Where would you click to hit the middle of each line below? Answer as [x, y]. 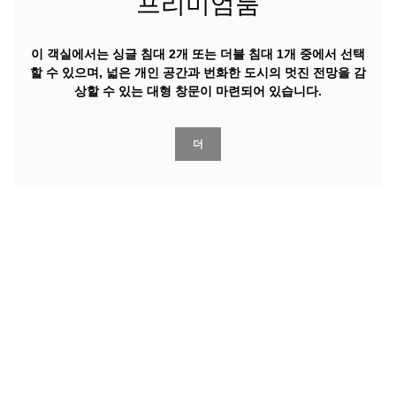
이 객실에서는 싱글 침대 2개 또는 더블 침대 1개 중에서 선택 [198, 53]
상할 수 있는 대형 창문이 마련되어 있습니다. [198, 91]
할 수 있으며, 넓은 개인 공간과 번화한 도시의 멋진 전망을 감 [198, 72]
